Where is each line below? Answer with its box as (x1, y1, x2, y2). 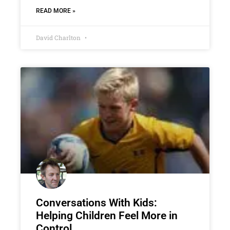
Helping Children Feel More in (36, 209, 178, 222)
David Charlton (36, 33, 82, 42)
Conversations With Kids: (36, 196, 157, 209)
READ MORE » (36, 7, 75, 15)
